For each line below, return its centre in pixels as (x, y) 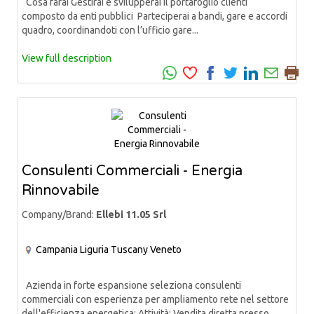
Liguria (94, 249)
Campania (57, 249)
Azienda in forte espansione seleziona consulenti (131, 286)
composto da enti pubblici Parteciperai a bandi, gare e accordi (155, 16)
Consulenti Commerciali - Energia (132, 171)
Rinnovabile (61, 190)
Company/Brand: (59, 214)
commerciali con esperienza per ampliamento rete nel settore (155, 300)
